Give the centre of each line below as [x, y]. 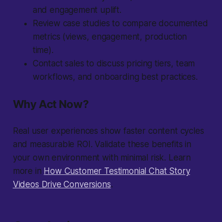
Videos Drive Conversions [62, 185]
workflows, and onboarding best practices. [115, 77]
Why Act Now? [51, 104]
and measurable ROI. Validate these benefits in [102, 144]
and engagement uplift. [77, 10]
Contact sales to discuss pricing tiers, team [114, 64]
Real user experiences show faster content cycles [108, 131]
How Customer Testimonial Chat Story [117, 171]
